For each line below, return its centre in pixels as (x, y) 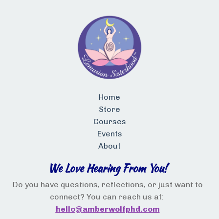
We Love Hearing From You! (108, 168)
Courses (109, 122)
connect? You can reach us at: (108, 197)
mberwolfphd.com (123, 209)
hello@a (71, 209)
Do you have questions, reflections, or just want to (108, 185)
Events (109, 134)
